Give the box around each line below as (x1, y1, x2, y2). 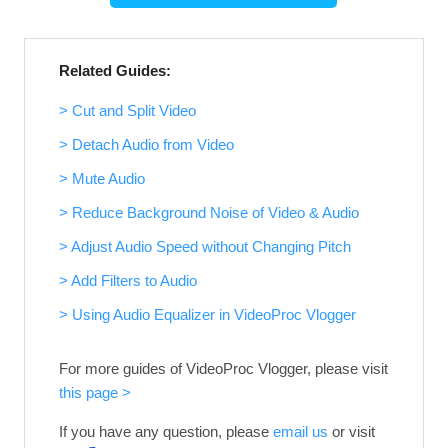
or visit (327, 423, 375, 441)
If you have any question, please (58, 423, 273, 441)
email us (272, 423, 328, 441)
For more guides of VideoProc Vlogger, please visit (58, 360, 388, 378)
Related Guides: (58, 62, 171, 80)
